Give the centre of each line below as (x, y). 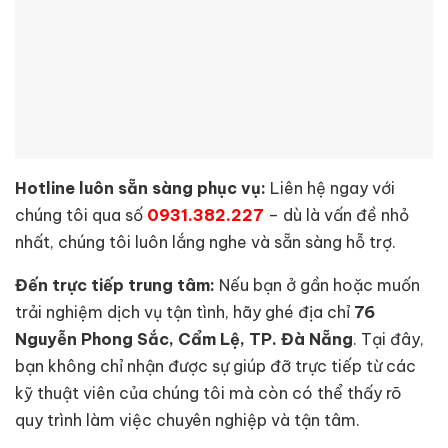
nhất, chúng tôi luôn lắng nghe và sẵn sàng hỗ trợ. (205, 241)
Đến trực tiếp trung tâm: (115, 284)
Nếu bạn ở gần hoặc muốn (317, 284)
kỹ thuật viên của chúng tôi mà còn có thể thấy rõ (208, 392)
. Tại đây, (388, 338)
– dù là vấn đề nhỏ (336, 214)
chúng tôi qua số (81, 214)
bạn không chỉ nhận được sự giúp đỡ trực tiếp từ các (215, 365)
